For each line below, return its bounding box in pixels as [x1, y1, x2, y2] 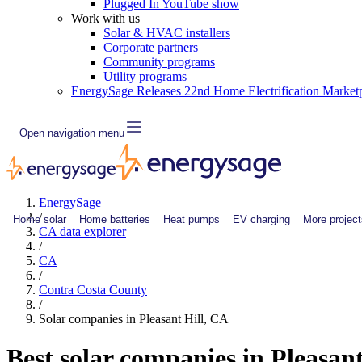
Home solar [13, 213, 66, 225]
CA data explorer [39, 225, 126, 238]
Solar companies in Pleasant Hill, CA [39, 312, 229, 326]
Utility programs [103, 69, 187, 83]
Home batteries [79, 213, 150, 225]
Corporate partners [103, 40, 198, 54]
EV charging [233, 213, 290, 225]
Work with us [71, 11, 140, 25]
